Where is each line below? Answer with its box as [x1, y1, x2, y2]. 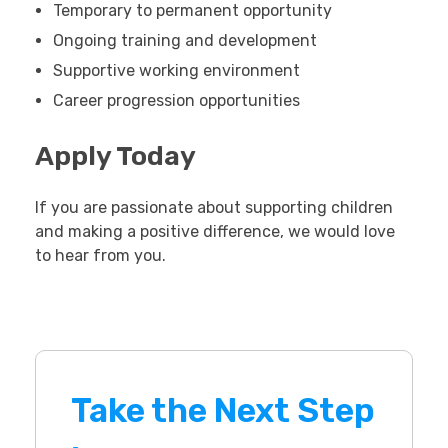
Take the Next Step [71, 391, 375, 431]
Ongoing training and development [52, 31, 317, 50]
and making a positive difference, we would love [35, 222, 395, 242]
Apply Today [35, 140, 196, 172]
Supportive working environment [52, 61, 300, 80]
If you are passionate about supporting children [35, 198, 393, 218]
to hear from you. [35, 246, 166, 266]
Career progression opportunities [52, 91, 300, 110]
